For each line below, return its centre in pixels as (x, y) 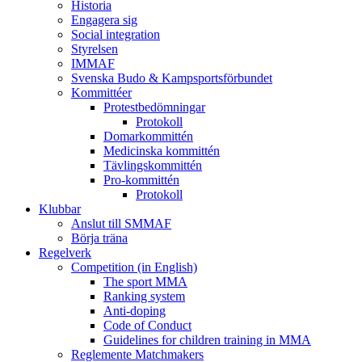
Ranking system (144, 296)
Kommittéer (101, 92)
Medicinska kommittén (162, 150)
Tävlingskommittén (153, 165)
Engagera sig (104, 19)
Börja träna (99, 238)
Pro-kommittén (141, 179)
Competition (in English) (134, 267)
